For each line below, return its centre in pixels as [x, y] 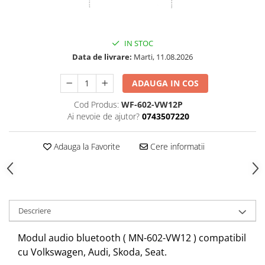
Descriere [35, 211]
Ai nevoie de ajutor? [103, 116]
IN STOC [138, 43]
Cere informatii [176, 146]
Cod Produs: [96, 104]
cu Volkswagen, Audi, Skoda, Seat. [92, 252]
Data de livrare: [102, 57]
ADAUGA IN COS [166, 83]
